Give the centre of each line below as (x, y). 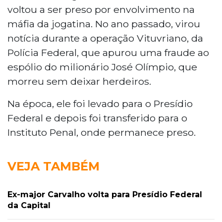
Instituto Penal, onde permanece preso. (102, 132)
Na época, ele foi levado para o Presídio (100, 103)
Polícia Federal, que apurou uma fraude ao (108, 52)
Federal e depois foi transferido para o (97, 118)
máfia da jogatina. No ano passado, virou (104, 24)
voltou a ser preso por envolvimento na (101, 9)
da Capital (29, 205)
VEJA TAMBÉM (54, 166)
